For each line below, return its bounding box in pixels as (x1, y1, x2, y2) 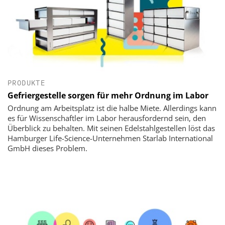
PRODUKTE (8, 78, 46, 87)
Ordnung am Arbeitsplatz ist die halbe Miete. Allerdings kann (8, 102, 216, 113)
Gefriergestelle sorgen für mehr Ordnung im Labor (8, 89, 208, 101)
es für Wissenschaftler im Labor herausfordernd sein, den (8, 113, 206, 123)
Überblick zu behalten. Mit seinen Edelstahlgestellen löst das (8, 123, 215, 133)
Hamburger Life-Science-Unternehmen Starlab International (8, 133, 213, 143)
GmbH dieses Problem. (8, 143, 87, 153)
